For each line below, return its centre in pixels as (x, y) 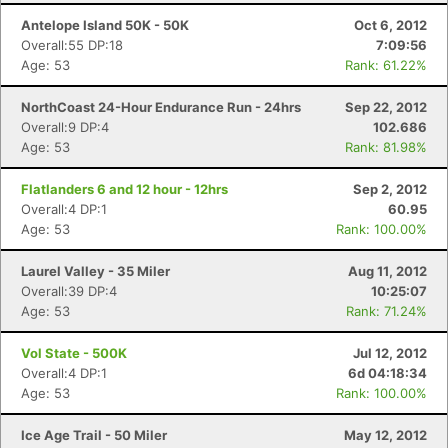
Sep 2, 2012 (390, 189)
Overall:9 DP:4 (65, 127)
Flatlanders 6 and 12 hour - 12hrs (124, 189)
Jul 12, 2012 (390, 353)
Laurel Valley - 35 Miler (95, 271)
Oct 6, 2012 (390, 25)
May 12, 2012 (385, 435)
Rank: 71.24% (386, 311)
